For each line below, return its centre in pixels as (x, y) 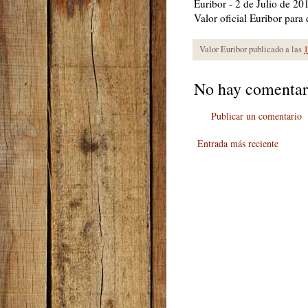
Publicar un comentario (256, 115)
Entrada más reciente (238, 143)
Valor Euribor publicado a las (252, 49)
